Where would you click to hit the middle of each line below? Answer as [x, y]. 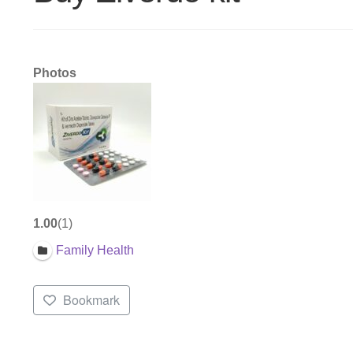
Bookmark [91, 300]
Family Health [95, 251]
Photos [54, 72]
